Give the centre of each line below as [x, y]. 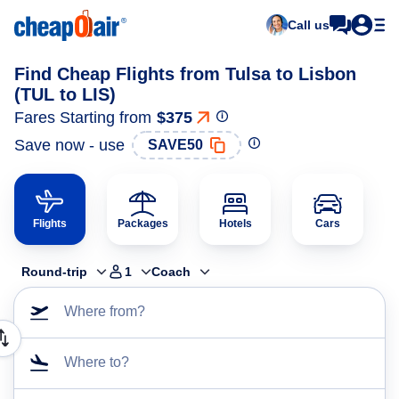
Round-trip [54, 272]
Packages [142, 224]
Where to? [97, 362]
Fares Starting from [83, 118]
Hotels [235, 224]
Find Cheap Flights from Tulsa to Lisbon [185, 74]
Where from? [105, 311]
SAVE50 [175, 145]
